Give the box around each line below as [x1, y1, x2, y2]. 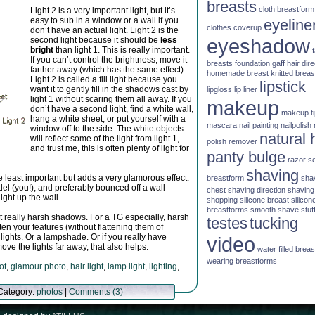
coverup [233, 22, 262, 32]
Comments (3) [69, 287, 123, 297]
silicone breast [240, 195, 289, 204]
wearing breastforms [207, 256, 277, 265]
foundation [235, 58, 270, 67]
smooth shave [250, 205, 299, 214]
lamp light [108, 262, 145, 271]
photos [37, 287, 63, 297]
